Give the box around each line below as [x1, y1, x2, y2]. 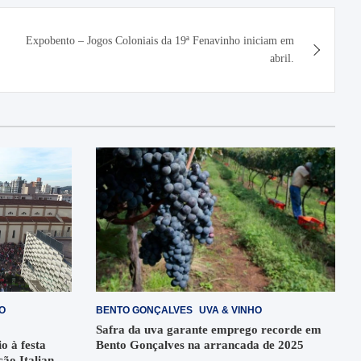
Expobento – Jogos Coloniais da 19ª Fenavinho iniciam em [25, 35, 294, 47]
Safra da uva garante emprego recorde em [95, 322, 322, 336]
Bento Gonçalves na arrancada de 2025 [95, 338, 304, 351]
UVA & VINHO [198, 304, 262, 316]
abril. [269, 52, 294, 64]
